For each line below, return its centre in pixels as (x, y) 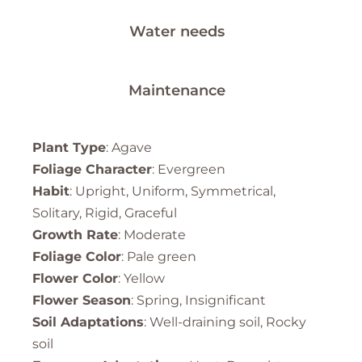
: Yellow (141, 279)
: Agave (129, 148)
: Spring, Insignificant (198, 301)
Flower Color (75, 279)
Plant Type (69, 148)
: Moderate (152, 235)
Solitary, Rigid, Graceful (105, 213)
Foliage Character (92, 170)
